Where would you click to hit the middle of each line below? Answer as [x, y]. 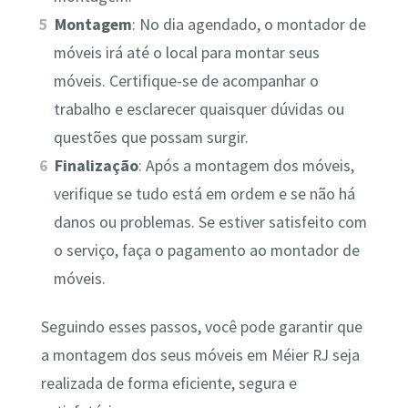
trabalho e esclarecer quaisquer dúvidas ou [199, 109]
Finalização [97, 165]
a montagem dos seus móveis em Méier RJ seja [200, 356]
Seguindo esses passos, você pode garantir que [201, 327]
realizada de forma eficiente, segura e [168, 384]
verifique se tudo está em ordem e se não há [204, 194]
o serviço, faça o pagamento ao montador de [206, 250]
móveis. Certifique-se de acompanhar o [186, 81]
